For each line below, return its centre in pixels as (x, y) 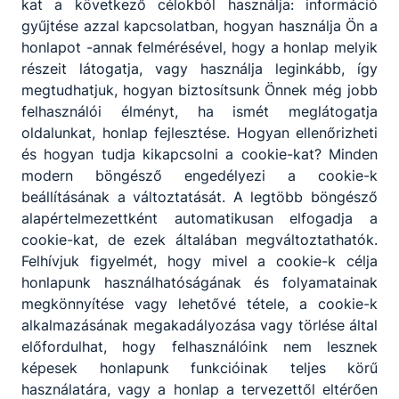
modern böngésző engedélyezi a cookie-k (199, 175)
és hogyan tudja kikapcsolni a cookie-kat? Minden (199, 154)
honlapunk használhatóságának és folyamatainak (199, 282)
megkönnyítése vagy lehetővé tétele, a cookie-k (199, 303)
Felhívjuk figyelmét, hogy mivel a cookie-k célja (199, 261)
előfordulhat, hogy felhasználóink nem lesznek (199, 346)
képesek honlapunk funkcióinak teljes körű (199, 367)
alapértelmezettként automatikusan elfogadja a (199, 218)
